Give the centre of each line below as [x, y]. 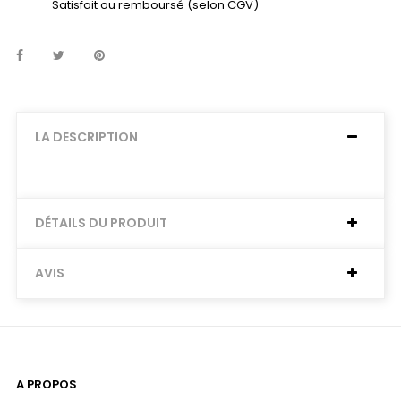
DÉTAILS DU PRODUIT [101, 223]
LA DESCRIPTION [86, 137]
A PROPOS [47, 384]
